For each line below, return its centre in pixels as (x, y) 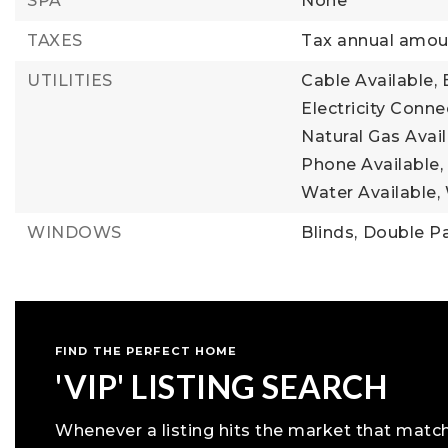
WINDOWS (74, 232)
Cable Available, (369, 80)
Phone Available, (372, 164)
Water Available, (371, 192)
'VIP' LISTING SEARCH (221, 386)
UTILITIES (70, 80)
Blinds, (329, 232)
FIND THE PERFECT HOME (146, 351)
